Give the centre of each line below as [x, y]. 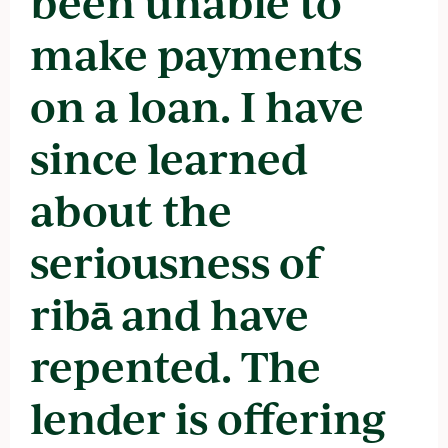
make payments [196, 53]
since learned [169, 157]
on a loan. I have [197, 105]
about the [131, 209]
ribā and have [169, 313]
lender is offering [208, 417]
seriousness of [176, 261]
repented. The [175, 365]
